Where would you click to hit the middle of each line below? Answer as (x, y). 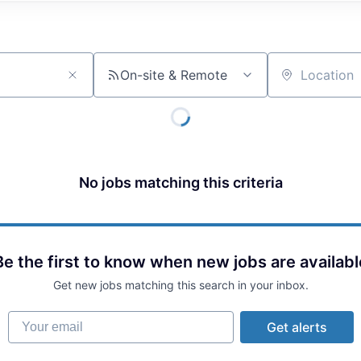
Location (293, 82)
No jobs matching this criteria (180, 182)
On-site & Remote (174, 75)
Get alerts (297, 327)
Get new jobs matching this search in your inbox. (180, 284)
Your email (39, 318)
